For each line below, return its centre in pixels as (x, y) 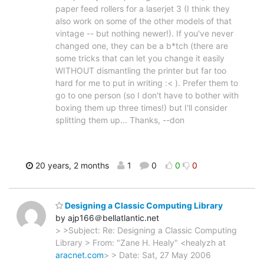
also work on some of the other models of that (143, 21)
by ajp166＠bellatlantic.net (107, 217)
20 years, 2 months (71, 166)
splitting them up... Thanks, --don (120, 120)
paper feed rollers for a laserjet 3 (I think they (143, 9)
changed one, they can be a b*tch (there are (142, 46)
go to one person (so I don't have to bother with (147, 95)
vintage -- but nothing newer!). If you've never (144, 34)
